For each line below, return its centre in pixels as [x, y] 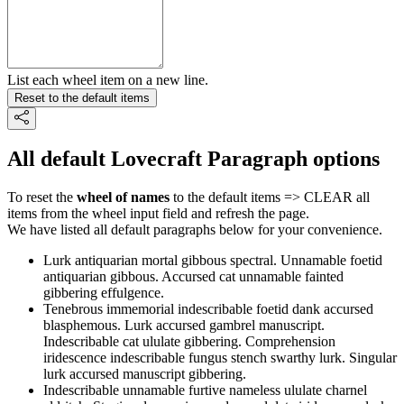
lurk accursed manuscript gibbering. [145, 374]
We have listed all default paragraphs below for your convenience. [195, 230]
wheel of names [123, 197]
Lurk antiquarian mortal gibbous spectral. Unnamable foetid [213, 261]
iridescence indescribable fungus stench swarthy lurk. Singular [220, 358]
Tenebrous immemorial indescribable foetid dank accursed [208, 309]
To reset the [42, 197]
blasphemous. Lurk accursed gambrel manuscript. [184, 326]
